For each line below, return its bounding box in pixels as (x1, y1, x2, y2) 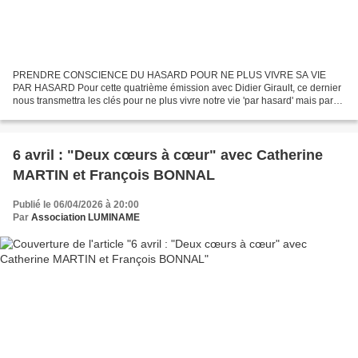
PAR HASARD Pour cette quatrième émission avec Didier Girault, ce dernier (13, 82, 341, 93)
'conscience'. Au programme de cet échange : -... (13, 107, 222, 119)
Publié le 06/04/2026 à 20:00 (13, 198, 139, 210)
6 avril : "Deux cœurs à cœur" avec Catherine (13, 146, 323, 163)
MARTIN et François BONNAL (13, 166, 215, 183)
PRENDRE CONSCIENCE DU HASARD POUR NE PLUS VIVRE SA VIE (13, 69, 326, 81)
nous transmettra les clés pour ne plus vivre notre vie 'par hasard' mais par (13, 94, 333, 106)
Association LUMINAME (31, 211, 140, 223)
